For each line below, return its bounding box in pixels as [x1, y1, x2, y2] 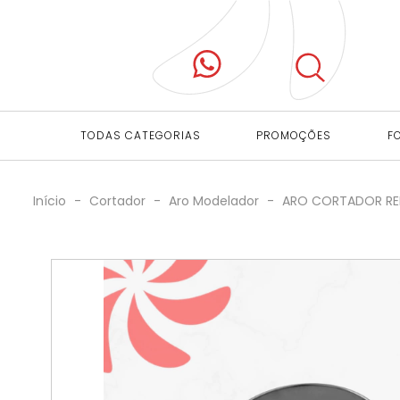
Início [33, 192, 66, 210]
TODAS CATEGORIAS [79, 128, 201, 143]
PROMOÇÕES [256, 128, 332, 143]
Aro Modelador [169, 192, 259, 210]
